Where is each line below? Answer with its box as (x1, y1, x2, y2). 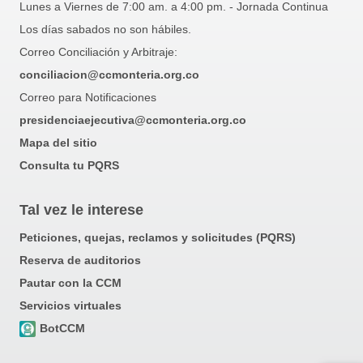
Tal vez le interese (19, 202, 143, 219)
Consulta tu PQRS (19, 159, 119, 173)
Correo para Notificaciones (19, 91, 156, 105)
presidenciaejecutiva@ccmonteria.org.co (19, 113, 246, 127)
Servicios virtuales (19, 299, 122, 313)
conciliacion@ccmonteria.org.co (19, 68, 199, 82)
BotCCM (40, 322, 85, 335)
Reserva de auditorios (19, 254, 141, 267)
